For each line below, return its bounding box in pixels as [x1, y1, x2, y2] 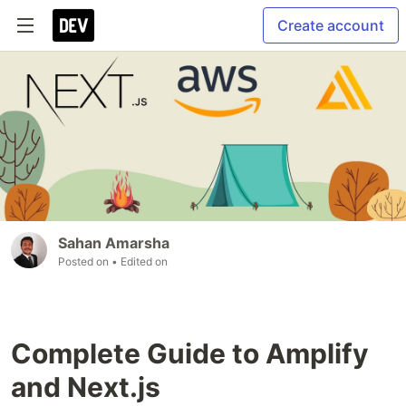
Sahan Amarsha [58, 234, 169, 253]
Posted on [58, 255, 111, 269]
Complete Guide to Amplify [11, 337, 369, 371]
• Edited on [111, 255, 168, 269]
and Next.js [11, 371, 160, 404]
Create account [277, 16, 384, 34]
